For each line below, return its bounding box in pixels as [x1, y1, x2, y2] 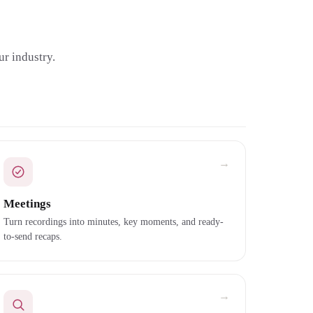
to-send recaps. [3, 231, 62, 242]
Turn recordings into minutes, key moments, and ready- [3, 216, 224, 228]
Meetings [3, 196, 51, 210]
